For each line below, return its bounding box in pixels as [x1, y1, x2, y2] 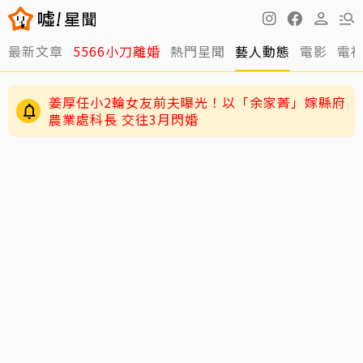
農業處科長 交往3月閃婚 [49, 109, 199, 129]
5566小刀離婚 [73, 41, 160, 61]
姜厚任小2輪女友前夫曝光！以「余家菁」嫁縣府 [49, 92, 346, 112]
